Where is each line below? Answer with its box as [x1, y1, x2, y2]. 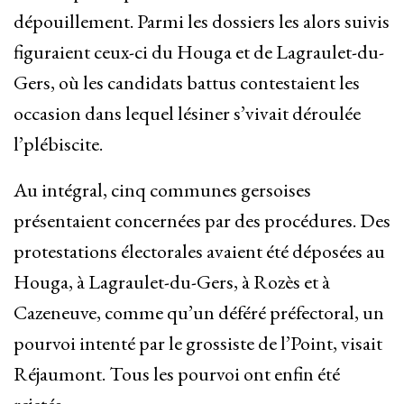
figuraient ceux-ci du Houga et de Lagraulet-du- [14, 39, 384, 66]
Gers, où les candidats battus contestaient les [14, 69, 360, 96]
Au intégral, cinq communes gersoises [14, 177, 311, 204]
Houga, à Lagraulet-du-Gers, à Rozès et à [14, 269, 330, 296]
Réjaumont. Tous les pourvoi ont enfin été [14, 361, 340, 388]
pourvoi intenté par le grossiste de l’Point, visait [14, 330, 382, 357]
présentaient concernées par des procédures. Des [14, 207, 390, 234]
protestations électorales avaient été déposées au [14, 238, 385, 265]
